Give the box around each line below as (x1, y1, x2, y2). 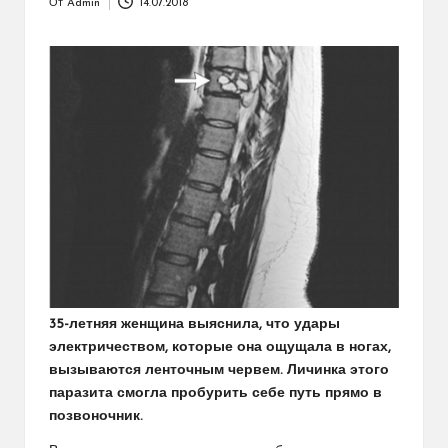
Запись (48, 6, 86, 18)
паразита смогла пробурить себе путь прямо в (49, 387, 382, 401)
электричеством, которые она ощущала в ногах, (49, 341, 391, 355)
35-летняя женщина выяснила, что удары (49, 318, 340, 332)
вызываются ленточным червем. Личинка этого (49, 364, 389, 378)
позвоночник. (49, 410, 143, 424)
